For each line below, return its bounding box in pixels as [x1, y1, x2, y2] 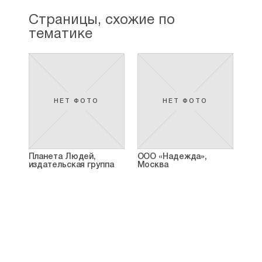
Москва [137, 161, 168, 169]
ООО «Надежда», [137, 153, 208, 161]
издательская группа [28, 161, 114, 169]
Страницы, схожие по [28, 14, 175, 27]
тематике [28, 28, 92, 41]
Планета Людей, [28, 153, 96, 161]
